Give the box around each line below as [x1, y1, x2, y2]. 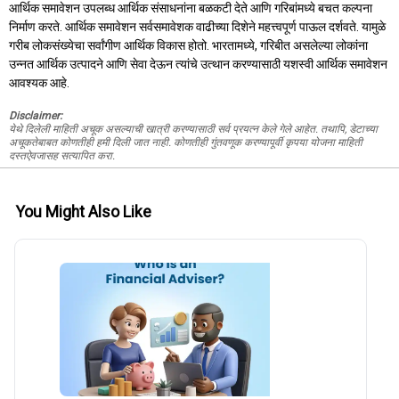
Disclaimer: [9, 110, 62, 123]
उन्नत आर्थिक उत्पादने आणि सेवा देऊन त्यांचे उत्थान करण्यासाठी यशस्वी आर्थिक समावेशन [9, 57, 387, 72]
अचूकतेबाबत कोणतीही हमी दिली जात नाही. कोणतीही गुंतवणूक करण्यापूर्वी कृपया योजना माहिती [9, 136, 362, 150]
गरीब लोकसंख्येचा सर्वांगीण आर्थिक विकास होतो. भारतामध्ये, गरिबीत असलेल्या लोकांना [9, 38, 368, 53]
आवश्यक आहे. [9, 76, 69, 91]
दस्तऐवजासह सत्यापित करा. [9, 150, 115, 163]
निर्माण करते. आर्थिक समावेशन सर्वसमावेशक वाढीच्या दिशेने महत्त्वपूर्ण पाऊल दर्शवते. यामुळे [9, 20, 386, 35]
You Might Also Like [15, 202, 151, 221]
